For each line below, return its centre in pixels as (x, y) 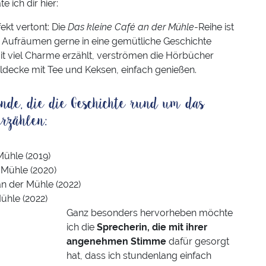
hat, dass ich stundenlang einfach (139, 256)
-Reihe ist (214, 27)
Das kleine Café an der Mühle (131, 27)
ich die (82, 227)
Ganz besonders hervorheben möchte (150, 213)
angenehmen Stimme (116, 242)
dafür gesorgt (198, 242)
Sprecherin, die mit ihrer (152, 227)
